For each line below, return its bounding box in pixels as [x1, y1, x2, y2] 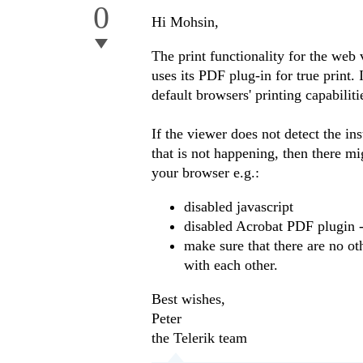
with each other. [184, 257, 278, 274]
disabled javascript [184, 199, 293, 216]
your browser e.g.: [152, 164, 259, 181]
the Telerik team [152, 330, 247, 347]
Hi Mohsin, [152, 14, 219, 31]
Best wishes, [152, 291, 225, 308]
